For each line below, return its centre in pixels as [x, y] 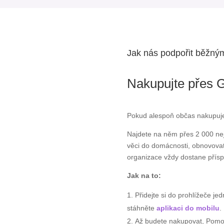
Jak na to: [144, 175]
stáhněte [141, 208]
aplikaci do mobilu [188, 208]
